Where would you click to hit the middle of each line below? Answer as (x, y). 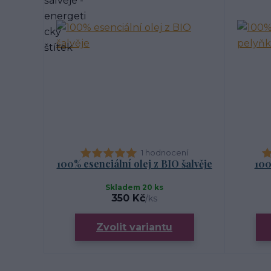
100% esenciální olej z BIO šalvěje (134, 164)
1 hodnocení (165, 152)
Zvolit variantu (134, 227)
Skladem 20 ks (134, 187)
